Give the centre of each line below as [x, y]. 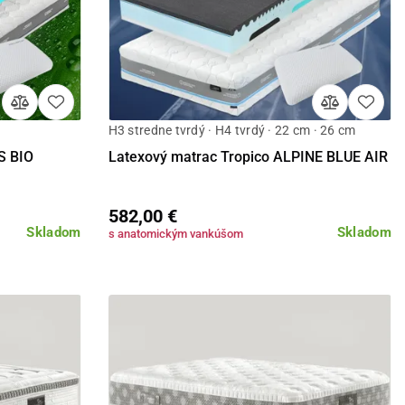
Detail [250, 144]
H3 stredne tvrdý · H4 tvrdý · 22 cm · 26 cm [232, 131]
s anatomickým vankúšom [175, 234]
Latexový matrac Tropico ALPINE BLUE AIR [248, 157]
